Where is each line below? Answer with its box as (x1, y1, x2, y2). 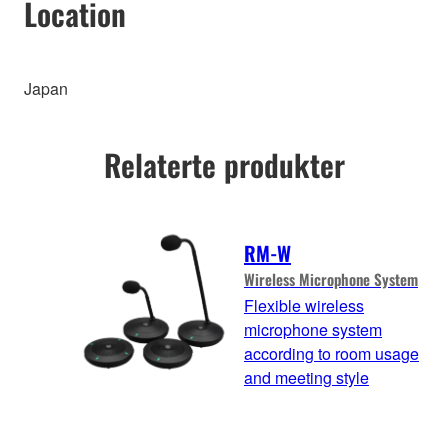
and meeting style (244, 366, 369, 390)
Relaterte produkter (103, 141, 345, 187)
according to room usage (244, 342, 419, 366)
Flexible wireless (244, 294, 364, 318)
